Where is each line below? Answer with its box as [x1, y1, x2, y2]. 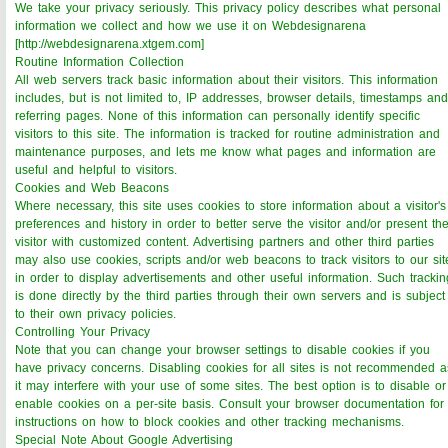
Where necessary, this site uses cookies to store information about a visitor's [15, 198, 446, 213]
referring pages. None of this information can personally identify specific [15, 108, 420, 123]
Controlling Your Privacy [15, 324, 150, 339]
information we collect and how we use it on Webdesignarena [15, 18, 366, 33]
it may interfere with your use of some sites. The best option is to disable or [15, 378, 446, 393]
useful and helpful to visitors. [15, 162, 177, 177]
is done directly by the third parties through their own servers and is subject [15, 288, 445, 303]
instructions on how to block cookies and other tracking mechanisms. [15, 414, 404, 429]
